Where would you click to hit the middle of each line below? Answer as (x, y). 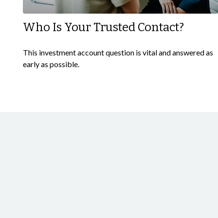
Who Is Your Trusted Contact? (103, 27)
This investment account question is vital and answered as (118, 53)
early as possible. (51, 64)
